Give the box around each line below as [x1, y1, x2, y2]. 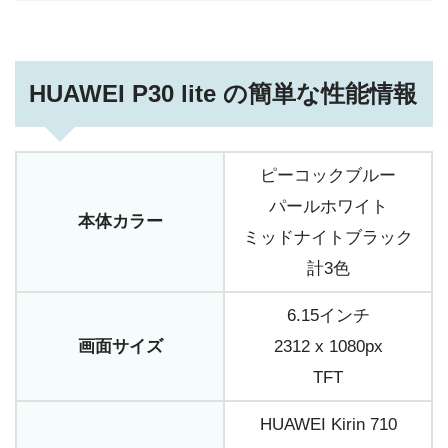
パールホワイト [268, 197, 388, 217]
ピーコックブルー [260, 166, 396, 186]
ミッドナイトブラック [243, 228, 413, 248]
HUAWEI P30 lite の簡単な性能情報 [29, 80, 418, 108]
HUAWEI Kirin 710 [259, 415, 397, 435]
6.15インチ [286, 306, 370, 326]
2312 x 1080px [273, 337, 383, 357]
